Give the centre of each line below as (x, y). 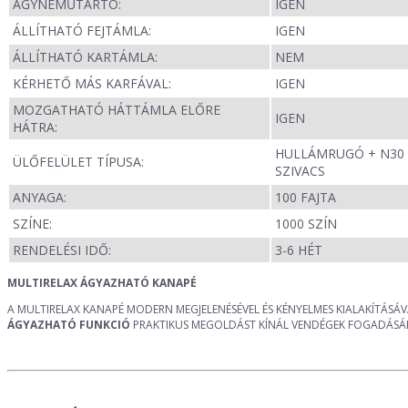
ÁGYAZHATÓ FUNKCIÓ (69, 325)
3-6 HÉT (299, 250)
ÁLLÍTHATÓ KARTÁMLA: (85, 57)
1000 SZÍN (306, 224)
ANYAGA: (40, 198)
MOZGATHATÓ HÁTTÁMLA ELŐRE (117, 110)
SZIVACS (300, 171)
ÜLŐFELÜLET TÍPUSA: (78, 162)
